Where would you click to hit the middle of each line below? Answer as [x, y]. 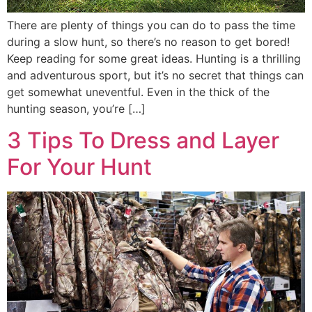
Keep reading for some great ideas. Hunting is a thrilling [154, 59]
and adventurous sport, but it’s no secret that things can [155, 76]
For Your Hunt [79, 166]
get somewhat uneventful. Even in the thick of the [138, 92]
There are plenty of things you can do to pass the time [151, 25]
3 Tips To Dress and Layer [143, 140]
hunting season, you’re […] [76, 109]
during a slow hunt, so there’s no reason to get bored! [148, 42]
